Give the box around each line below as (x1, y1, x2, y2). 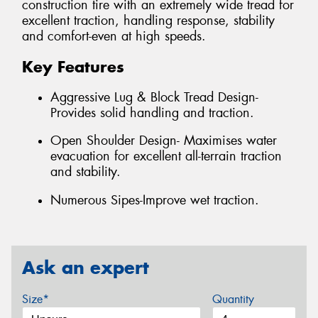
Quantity (212, 292, 254, 307)
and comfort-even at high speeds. (22, 28, 206, 45)
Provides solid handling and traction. (50, 104, 254, 121)
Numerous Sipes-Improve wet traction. (50, 191, 259, 209)
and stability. (50, 163, 121, 181)
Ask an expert (22, 256, 149, 280)
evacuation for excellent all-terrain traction (50, 148, 282, 165)
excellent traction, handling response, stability (22, 12, 275, 30)
